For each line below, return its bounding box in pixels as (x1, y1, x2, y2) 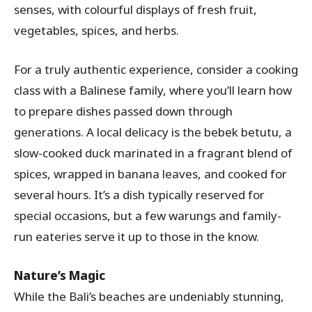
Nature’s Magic (14, 267, 105, 284)
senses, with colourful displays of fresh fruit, (14, 1, 257, 18)
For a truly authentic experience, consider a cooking (14, 61, 298, 78)
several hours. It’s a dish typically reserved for (14, 187, 265, 203)
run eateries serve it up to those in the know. (14, 228, 259, 245)
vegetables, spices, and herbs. (14, 22, 179, 39)
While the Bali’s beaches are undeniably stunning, (14, 288, 284, 305)
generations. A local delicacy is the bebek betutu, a (14, 124, 292, 141)
